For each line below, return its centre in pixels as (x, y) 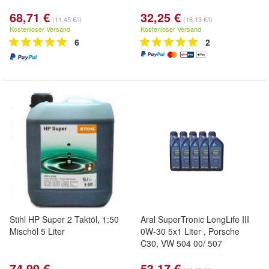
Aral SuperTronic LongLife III (195, 219)
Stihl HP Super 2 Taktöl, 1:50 (64, 219)
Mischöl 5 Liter (37, 231)
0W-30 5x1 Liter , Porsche (190, 231)
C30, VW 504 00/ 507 (181, 243)
